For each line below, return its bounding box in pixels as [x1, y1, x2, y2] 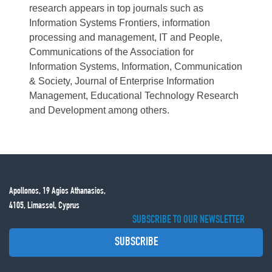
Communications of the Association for [29, 47, 194, 57]
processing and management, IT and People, [29, 32, 223, 42]
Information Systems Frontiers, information [29, 18, 211, 28]
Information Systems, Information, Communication [29, 61, 243, 72]
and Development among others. [29, 105, 170, 115]
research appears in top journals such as [29, 3, 204, 13]
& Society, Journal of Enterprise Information [29, 76, 215, 86]
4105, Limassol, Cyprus [9, 202, 80, 211]
